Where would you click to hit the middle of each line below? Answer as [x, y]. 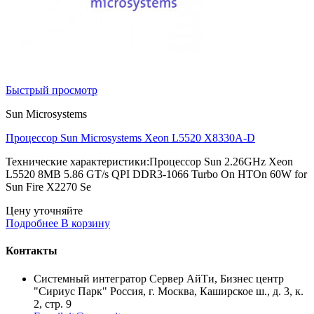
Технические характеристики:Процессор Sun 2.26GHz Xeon [149, 162]
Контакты [32, 251]
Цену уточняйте [44, 211]
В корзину [86, 224]
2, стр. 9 [53, 303]
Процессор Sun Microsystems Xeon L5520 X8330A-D [130, 138]
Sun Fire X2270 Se [48, 187]
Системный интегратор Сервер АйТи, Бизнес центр [159, 278]
